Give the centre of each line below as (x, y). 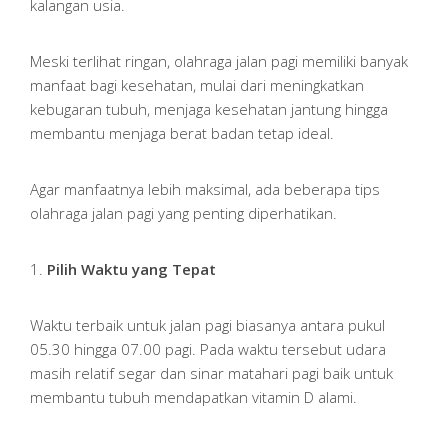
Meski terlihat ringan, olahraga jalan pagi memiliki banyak (219, 61)
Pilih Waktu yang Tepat (131, 269)
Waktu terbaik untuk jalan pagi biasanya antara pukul (207, 325)
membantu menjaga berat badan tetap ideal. (182, 133)
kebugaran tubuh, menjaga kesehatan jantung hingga (209, 109)
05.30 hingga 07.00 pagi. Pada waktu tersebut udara (208, 349)
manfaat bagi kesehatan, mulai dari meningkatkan (197, 85)
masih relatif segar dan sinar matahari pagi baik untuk (211, 373)
